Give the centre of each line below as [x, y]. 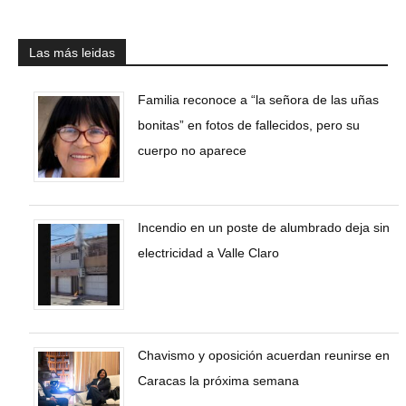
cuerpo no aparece [192, 150]
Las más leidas [72, 52]
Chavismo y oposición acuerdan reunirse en [264, 355]
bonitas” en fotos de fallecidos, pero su [249, 125]
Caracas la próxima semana [218, 380]
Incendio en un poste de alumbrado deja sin [264, 227]
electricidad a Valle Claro [208, 252]
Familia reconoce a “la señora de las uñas [258, 99]
